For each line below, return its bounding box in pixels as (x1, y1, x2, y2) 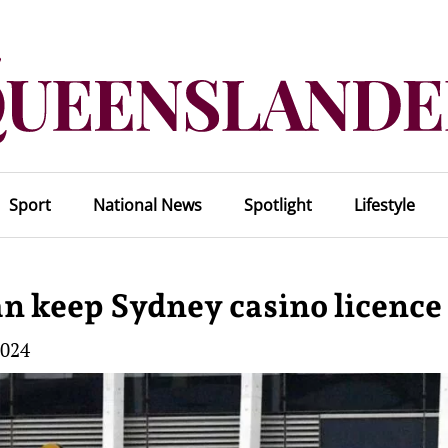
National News (92, 194, 202, 216)
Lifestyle (353, 194, 415, 216)
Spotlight (243, 194, 312, 216)
